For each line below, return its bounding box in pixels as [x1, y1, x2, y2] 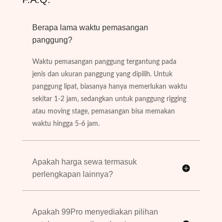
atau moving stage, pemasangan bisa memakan [32, 108, 175, 115]
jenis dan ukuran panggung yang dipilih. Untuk [32, 70, 172, 78]
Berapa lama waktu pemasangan [32, 23, 148, 32]
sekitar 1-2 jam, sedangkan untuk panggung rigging [32, 95, 186, 103]
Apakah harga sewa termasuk [32, 157, 137, 166]
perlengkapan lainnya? [32, 169, 113, 178]
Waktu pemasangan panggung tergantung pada [32, 58, 176, 65]
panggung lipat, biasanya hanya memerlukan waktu [32, 83, 187, 90]
